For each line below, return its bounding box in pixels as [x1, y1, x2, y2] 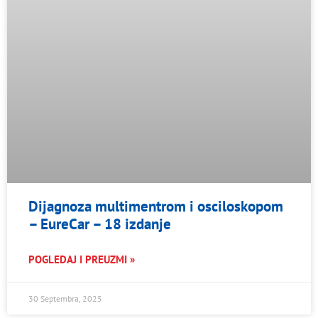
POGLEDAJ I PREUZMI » [28, 252, 135, 266]
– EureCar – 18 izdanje [28, 214, 171, 234]
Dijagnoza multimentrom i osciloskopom [28, 196, 283, 216]
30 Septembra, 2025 [28, 292, 102, 304]
